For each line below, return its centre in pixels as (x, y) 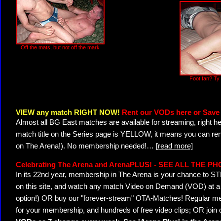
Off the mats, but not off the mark (60, 47)
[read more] (174, 146)
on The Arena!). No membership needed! (81, 146)
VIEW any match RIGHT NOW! (69, 112)
